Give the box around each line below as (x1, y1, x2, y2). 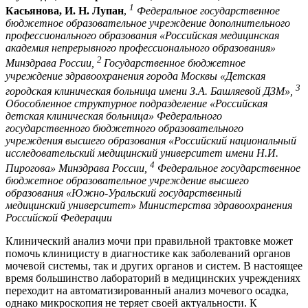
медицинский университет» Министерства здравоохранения (5, 199, 292, 212)
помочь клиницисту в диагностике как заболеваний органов (5, 247, 291, 260)
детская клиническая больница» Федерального (5, 109, 222, 122)
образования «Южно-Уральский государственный (5, 187, 241, 199)
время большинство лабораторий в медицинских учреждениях (5, 272, 300, 285)
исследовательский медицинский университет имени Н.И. (5, 146, 278, 159)
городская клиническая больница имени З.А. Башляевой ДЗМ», (5, 85, 296, 97)
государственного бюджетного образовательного (5, 122, 243, 134)
